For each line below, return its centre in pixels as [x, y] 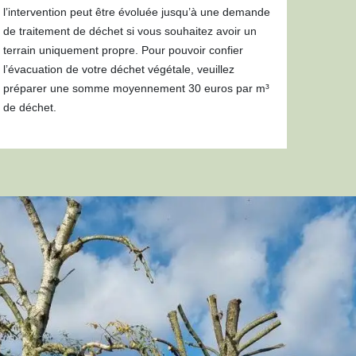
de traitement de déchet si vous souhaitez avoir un [130, 31]
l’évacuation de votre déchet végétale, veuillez [119, 69]
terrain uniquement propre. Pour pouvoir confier [124, 50]
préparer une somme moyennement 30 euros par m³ [137, 88]
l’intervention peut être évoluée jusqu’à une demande [137, 12]
